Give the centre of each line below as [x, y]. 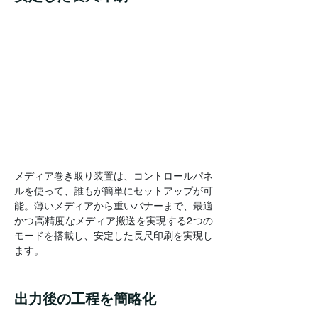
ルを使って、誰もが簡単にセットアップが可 [114, 191]
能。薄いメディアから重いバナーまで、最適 [114, 205]
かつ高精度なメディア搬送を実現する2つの [114, 220]
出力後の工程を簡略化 [85, 298]
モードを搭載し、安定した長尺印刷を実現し [114, 235]
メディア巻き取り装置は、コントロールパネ [114, 176]
